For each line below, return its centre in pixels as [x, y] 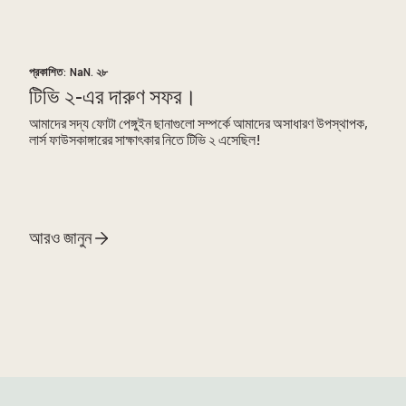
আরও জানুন [60, 237]
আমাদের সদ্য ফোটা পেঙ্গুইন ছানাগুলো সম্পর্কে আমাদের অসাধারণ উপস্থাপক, [198, 123]
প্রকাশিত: [49, 72]
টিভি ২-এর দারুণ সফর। [112, 96]
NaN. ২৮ [88, 72]
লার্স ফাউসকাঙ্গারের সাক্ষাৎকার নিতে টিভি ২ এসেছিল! [145, 140]
